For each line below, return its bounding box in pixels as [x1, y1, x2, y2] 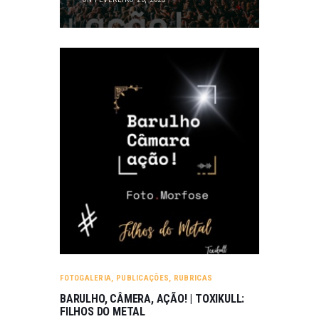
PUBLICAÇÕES [115, 273, 169, 283]
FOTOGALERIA [60, 273, 112, 283]
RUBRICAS [173, 273, 213, 283]
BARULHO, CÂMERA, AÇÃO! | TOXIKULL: [60, 291, 245, 305]
